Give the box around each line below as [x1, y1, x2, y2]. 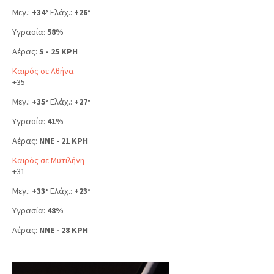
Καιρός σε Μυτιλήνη [12, 154, 84, 166]
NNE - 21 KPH [39, 135, 88, 146]
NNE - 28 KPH [39, 224, 88, 235]
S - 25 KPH [39, 45, 78, 57]
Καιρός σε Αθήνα [12, 65, 74, 76]
